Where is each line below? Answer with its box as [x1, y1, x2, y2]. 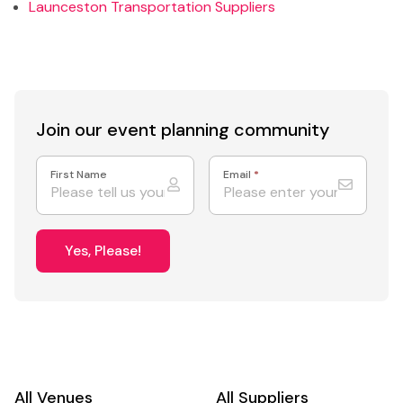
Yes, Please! [65, 240, 141, 260]
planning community [161, 117, 329, 141]
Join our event [36, 117, 161, 141]
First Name [50, 166, 107, 182]
